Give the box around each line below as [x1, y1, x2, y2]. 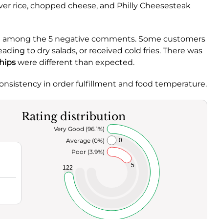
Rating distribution [22, 109, 126, 123]
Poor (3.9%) [71, 148, 105, 155]
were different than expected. [16, 57, 134, 67]
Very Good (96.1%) [53, 125, 105, 132]
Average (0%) [66, 136, 105, 144]
